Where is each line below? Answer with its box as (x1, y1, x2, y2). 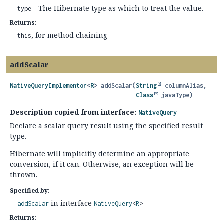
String (136, 82, 157, 89)
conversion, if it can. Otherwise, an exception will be (10, 159, 194, 169)
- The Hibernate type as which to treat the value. (31, 3, 203, 13)
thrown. (10, 170, 37, 179)
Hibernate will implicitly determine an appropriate (10, 149, 189, 158)
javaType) (158, 91, 193, 99)
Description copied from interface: (10, 107, 138, 117)
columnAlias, (161, 82, 207, 89)
